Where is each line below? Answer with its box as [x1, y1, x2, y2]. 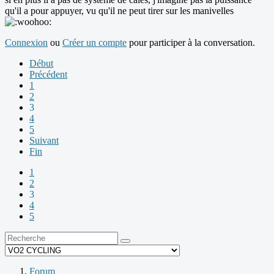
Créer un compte [62, 37, 127, 48]
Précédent [29, 69, 67, 80]
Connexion [5, 37, 48, 48]
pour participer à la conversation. [127, 37, 255, 48]
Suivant [29, 135, 59, 146]
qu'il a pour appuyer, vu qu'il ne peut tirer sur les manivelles [5, 6, 234, 17]
